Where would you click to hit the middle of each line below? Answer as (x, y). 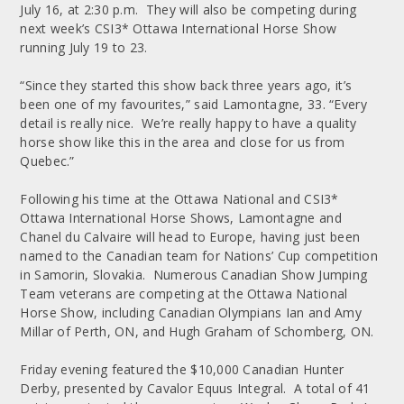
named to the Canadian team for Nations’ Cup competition (199, 255)
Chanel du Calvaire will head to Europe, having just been (190, 236)
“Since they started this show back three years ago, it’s (186, 85)
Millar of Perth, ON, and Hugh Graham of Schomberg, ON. (197, 331)
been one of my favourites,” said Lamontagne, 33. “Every (193, 104)
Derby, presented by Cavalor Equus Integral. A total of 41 (195, 388)
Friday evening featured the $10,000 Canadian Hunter (182, 369)
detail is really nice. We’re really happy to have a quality (188, 123)
